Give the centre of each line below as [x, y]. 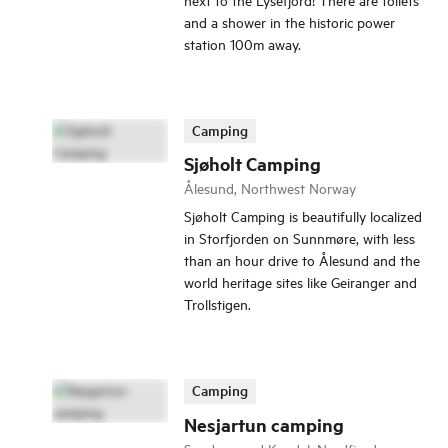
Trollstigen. [217, 304]
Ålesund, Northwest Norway [270, 188]
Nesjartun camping [264, 424]
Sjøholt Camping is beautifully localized [303, 216]
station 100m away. [242, 43]
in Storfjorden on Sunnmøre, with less [299, 238]
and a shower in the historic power [289, 21]
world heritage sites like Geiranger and [300, 282]
